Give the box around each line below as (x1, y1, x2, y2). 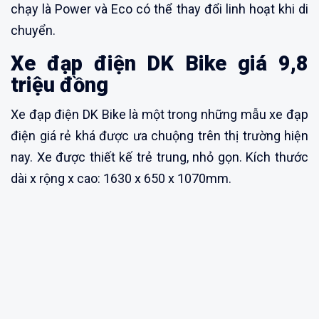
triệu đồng (11, 72, 108, 97)
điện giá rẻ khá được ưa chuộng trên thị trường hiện (11, 127, 308, 143)
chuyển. (11, 22, 56, 38)
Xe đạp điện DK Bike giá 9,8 (11, 51, 308, 75)
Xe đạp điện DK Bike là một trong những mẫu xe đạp (11, 106, 308, 122)
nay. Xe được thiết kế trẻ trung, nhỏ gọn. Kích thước (11, 149, 308, 164)
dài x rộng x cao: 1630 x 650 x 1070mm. (11, 170, 231, 186)
